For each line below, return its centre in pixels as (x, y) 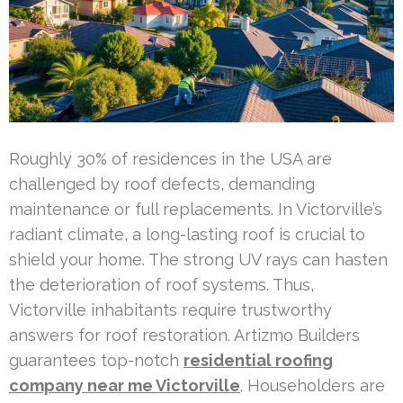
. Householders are (313, 385)
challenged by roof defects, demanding (162, 184)
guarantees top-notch (96, 360)
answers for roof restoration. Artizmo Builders (184, 335)
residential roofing (258, 360)
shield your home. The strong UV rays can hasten (198, 259)
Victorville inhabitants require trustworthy (170, 309)
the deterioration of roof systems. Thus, (161, 284)
